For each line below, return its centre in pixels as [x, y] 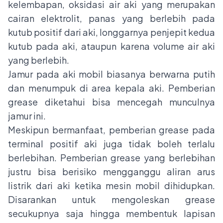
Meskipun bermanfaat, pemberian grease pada [111, 130]
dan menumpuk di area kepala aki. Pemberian [111, 88]
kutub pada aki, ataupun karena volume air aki [111, 46]
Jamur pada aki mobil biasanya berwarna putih [111, 74]
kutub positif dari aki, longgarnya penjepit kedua [111, 32]
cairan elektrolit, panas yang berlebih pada [111, 18]
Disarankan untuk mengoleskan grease [111, 200]
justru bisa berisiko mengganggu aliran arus [111, 172]
